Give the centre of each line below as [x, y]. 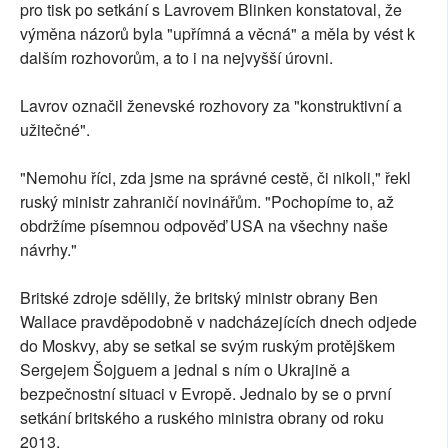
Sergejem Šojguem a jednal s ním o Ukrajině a [185, 370]
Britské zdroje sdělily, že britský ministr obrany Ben [199, 298]
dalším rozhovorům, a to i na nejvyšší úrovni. [176, 58]
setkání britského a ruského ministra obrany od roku [202, 418]
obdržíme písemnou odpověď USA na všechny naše [204, 226]
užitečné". [55, 130]
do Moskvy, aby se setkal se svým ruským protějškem [207, 346]
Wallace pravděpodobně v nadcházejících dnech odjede [218, 322]
